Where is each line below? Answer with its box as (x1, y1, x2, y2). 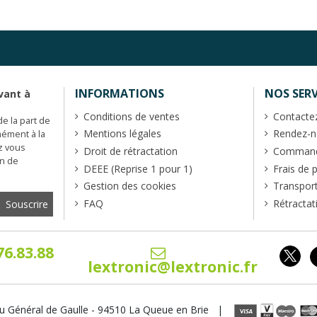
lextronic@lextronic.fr (88, 256, 258, 277)
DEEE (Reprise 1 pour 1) (83, 161, 192, 175)
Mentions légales (83, 127, 161, 141)
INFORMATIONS (74, 86, 164, 102)
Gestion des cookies (83, 179, 176, 193)
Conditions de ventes (83, 109, 180, 123)
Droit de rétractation (83, 144, 178, 158)
